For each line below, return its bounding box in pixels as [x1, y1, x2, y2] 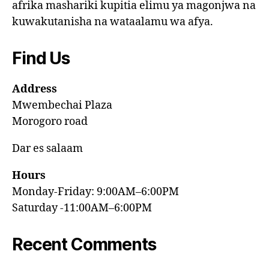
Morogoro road [12, 114, 88, 128]
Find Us [12, 47, 70, 68]
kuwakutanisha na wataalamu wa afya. [12, 14, 213, 29]
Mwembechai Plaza [12, 98, 112, 112]
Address [12, 82, 57, 96]
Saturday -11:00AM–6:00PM [12, 201, 152, 215]
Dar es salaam [12, 141, 83, 156]
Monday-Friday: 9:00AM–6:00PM [12, 184, 179, 199]
